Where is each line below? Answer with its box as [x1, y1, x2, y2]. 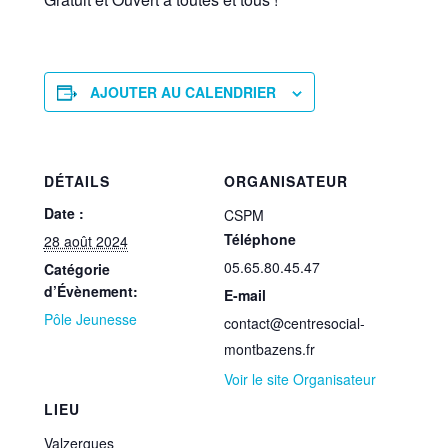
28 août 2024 [43, 230, 128, 251]
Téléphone [224, 228, 296, 249]
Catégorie [43, 258, 110, 279]
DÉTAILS [43, 170, 110, 191]
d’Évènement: [43, 280, 138, 301]
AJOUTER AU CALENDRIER [89, 81, 276, 102]
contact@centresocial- [224, 312, 365, 333]
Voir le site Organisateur [224, 368, 376, 389]
